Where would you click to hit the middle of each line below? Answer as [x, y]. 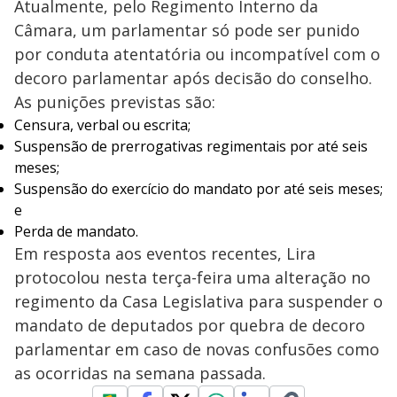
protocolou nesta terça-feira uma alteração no [192, 277]
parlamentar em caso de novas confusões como [197, 349]
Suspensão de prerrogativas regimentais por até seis [191, 146]
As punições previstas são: [115, 101]
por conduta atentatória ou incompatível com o [197, 54]
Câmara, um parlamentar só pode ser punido [187, 30]
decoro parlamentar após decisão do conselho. [193, 78]
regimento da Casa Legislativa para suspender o [198, 301]
